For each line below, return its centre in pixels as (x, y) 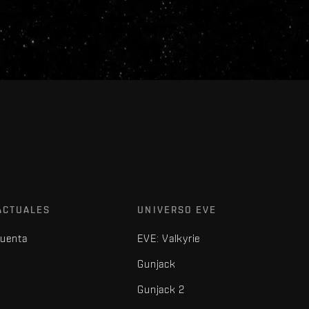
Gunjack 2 (161, 289)
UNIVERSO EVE (177, 210)
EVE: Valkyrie (169, 238)
